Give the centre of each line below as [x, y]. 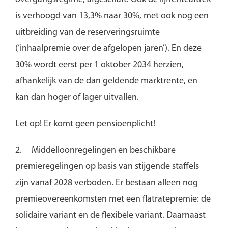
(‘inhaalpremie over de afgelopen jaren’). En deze [108, 48]
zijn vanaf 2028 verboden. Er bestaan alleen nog [106, 183]
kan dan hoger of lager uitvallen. [78, 97]
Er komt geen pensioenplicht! [98, 124]
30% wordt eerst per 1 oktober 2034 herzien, [99, 65]
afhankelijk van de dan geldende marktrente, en [106, 81]
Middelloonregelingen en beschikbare [103, 150]
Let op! [28, 124]
